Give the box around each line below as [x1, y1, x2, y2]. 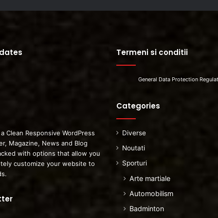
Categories [116, 100, 160, 111]
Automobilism [129, 189, 173, 198]
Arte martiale [129, 174, 170, 182]
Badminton [129, 204, 164, 213]
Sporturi [122, 159, 147, 167]
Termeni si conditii [116, 47, 188, 57]
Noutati [122, 144, 145, 152]
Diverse [122, 128, 146, 137]
